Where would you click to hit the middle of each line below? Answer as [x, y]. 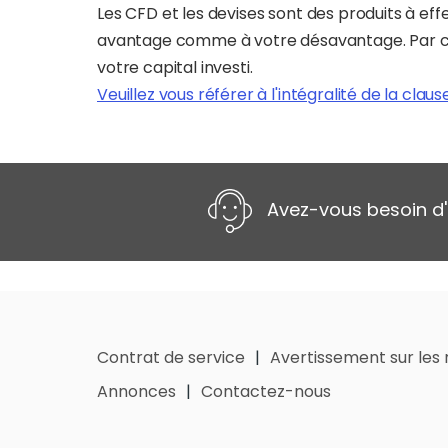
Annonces [136, 392]
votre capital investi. [175, 68]
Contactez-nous [266, 392]
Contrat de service [171, 358]
